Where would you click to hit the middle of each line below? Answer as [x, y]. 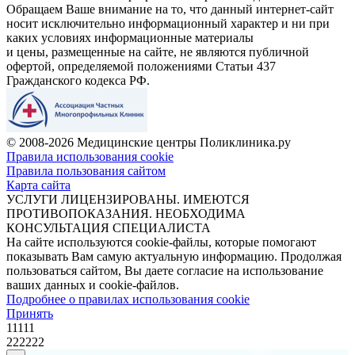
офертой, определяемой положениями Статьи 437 [141, 66]
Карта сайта [38, 185]
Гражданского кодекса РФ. [78, 80]
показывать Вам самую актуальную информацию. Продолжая [174, 256]
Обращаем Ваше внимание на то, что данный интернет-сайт [170, 9]
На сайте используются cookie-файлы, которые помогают [161, 242]
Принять [30, 313]
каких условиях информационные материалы [130, 37]
